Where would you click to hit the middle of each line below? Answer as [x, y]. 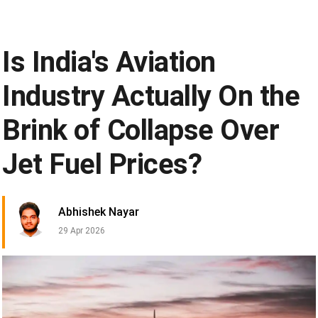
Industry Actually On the [151, 97]
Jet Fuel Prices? [102, 165]
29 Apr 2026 [82, 231]
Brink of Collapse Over [141, 131]
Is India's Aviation [109, 62]
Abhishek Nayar [99, 212]
